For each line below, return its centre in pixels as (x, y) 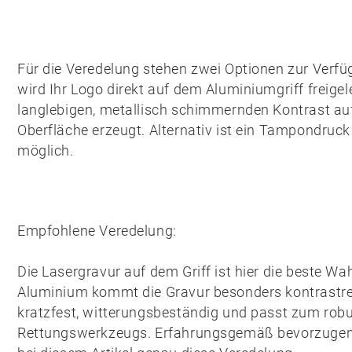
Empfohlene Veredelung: (97, 231)
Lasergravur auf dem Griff (126, 271)
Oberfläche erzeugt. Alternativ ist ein (138, 130)
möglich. (46, 150)
